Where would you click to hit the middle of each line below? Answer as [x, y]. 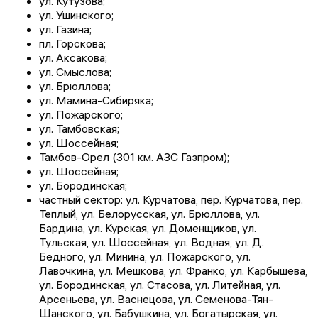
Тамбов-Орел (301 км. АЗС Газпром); [134, 157]
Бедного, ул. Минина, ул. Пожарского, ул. [145, 257]
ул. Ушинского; [76, 15]
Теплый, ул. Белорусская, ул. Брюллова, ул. [149, 214]
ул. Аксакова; [73, 58]
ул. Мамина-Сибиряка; [96, 100]
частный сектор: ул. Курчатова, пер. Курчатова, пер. [171, 200]
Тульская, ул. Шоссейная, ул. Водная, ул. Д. [152, 242]
